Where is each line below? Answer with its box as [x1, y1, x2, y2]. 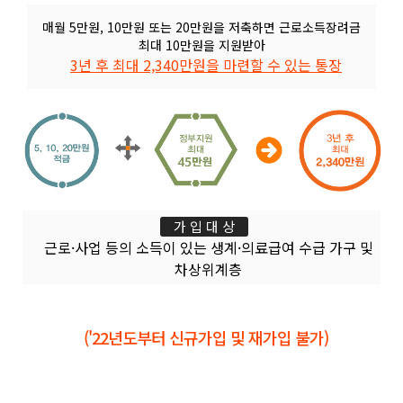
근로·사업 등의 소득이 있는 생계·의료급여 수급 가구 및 [43, 237, 373, 259]
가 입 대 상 [173, 217, 235, 237]
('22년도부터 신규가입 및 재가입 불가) [84, 326, 328, 350]
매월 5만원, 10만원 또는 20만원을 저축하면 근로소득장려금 [42, 17, 361, 36]
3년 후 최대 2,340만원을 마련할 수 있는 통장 [70, 53, 342, 76]
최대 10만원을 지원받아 [138, 35, 265, 54]
